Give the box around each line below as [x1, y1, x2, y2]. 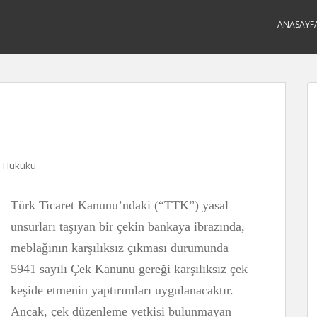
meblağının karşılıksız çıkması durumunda [11, 241, 229, 255]
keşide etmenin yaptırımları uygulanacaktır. [11, 283, 234, 297]
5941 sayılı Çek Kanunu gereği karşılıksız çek [11, 262, 248, 276]
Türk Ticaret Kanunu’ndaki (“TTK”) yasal [11, 198, 229, 212]
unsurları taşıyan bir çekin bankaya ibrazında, [11, 219, 245, 234]
